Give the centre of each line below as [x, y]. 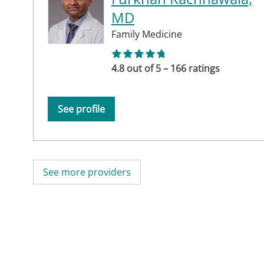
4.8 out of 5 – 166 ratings [166, 68]
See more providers [87, 172]
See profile [81, 109]
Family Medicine [147, 34]
